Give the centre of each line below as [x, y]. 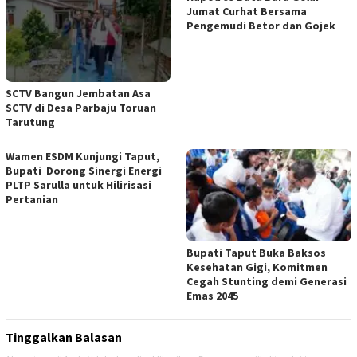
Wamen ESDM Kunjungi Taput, [82, 157]
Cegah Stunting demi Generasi [267, 282]
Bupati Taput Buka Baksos [256, 253]
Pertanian [32, 200]
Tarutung [30, 122]
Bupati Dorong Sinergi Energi [84, 171]
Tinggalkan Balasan [64, 337]
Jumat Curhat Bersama [247, 12]
